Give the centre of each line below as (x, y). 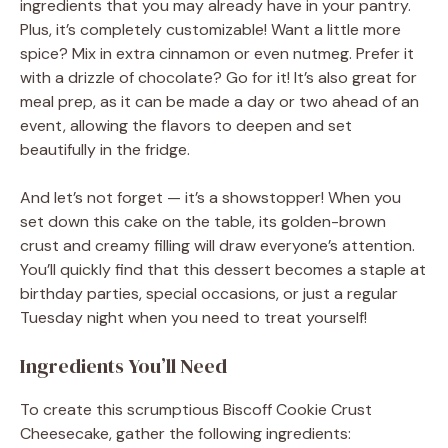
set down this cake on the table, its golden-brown (203, 221)
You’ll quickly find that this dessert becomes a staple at (223, 269)
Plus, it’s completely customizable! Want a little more (210, 29)
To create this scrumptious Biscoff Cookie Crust (196, 409)
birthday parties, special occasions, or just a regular (209, 293)
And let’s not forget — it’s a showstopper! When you (210, 197)
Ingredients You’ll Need (123, 365)
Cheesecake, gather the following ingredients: (185, 433)
